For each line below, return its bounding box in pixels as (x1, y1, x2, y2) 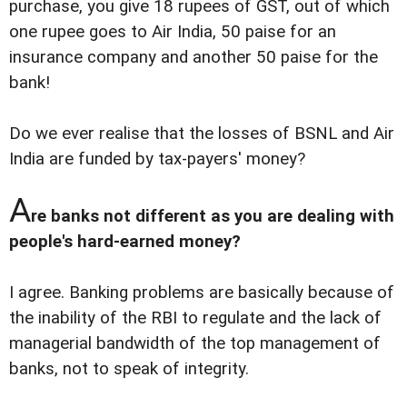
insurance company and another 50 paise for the (9, 46, 378, 67)
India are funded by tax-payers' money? (9, 148, 305, 169)
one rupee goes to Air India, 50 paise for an (9, 21, 336, 42)
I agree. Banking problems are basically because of (9, 283, 394, 303)
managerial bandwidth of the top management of (9, 333, 381, 354)
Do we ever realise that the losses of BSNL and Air (9, 123, 394, 144)
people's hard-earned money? (9, 231, 241, 252)
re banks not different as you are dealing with (31, 205, 394, 226)
